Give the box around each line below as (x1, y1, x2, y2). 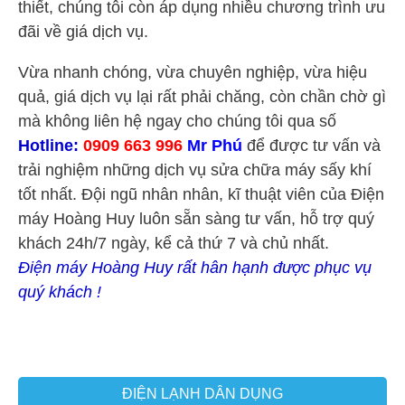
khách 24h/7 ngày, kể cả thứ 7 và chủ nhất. (18, 234, 329, 252)
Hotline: (18, 137, 79, 155)
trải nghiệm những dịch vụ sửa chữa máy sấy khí (18, 161, 372, 179)
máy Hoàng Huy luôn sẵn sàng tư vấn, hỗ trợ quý (18, 210, 374, 228)
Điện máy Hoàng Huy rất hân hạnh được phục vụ (18, 259, 372, 277)
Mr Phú (187, 137, 242, 155)
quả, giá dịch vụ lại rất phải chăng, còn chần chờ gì (18, 88, 386, 106)
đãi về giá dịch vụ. (18, 23, 148, 41)
